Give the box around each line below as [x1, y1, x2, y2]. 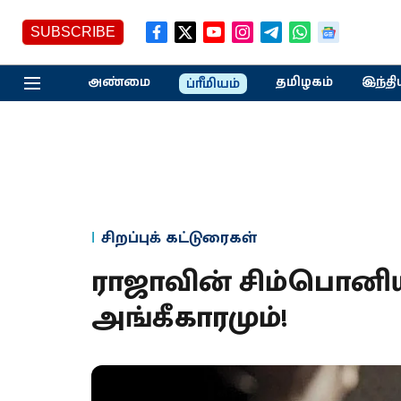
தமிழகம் [275, 73, 333, 91]
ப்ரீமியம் [185, 74, 240, 93]
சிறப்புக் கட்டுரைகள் [101, 225, 257, 252]
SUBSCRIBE [30, 24, 115, 39]
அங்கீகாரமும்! [91, 294, 287, 343]
